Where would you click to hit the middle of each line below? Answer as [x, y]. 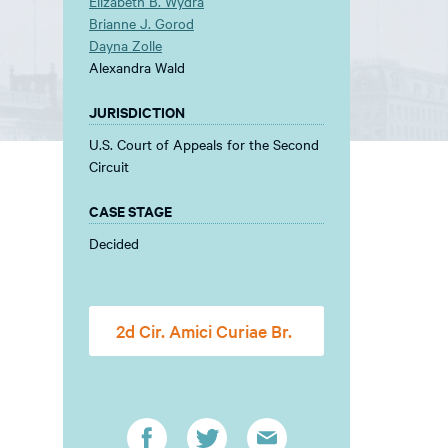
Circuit [109, 166]
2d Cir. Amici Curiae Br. [204, 330]
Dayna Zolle [125, 45]
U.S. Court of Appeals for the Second [204, 144]
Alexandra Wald [137, 67]
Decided [114, 243]
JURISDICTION [137, 111]
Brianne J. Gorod [141, 23]
